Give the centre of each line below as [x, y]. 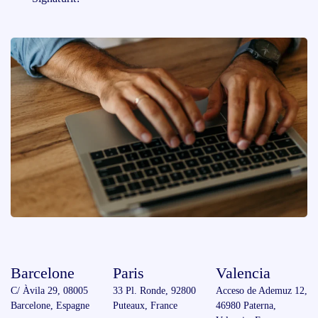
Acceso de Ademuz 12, [261, 290]
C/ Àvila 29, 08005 [49, 290]
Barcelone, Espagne [50, 305]
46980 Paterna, [246, 305]
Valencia [243, 273]
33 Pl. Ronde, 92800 [155, 290]
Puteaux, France [146, 305]
